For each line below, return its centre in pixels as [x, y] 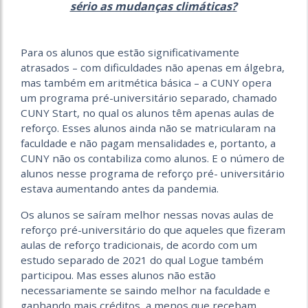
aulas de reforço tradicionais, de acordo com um [139, 244]
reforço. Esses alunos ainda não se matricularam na [148, 128]
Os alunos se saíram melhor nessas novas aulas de [147, 214]
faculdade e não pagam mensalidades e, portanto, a [148, 143]
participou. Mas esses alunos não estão [118, 275]
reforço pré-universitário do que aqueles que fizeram [153, 229]
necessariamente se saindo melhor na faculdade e [145, 290]
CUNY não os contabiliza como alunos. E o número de [153, 158]
